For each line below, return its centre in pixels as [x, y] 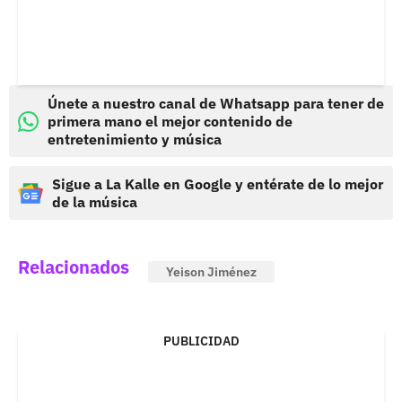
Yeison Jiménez [211, 272]
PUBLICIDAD [201, 341]
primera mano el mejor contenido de [170, 122]
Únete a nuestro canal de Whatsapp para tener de [216, 104]
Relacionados [74, 267]
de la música [95, 202]
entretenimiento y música [135, 140]
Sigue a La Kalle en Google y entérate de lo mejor [218, 184]
